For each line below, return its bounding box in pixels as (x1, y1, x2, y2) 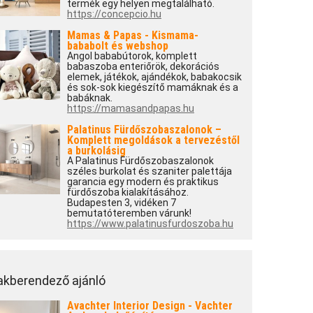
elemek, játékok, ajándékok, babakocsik (66, 71, 242, 82)
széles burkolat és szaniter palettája (66, 166, 232, 177)
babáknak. (66, 92, 112, 103)
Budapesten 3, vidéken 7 (66, 197, 176, 208)
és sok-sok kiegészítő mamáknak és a (66, 82, 238, 93)
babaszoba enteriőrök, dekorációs (66, 61, 219, 72)
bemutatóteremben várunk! (66, 208, 191, 219)
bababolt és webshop (66, 39, 168, 52)
